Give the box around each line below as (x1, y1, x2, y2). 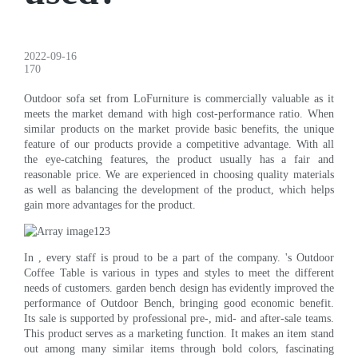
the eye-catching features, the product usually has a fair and (24, 153, 334, 165)
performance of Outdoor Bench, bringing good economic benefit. (24, 296, 334, 309)
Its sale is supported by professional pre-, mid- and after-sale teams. (24, 312, 334, 324)
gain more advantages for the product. (24, 198, 197, 211)
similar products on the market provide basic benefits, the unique (24, 122, 334, 135)
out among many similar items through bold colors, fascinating (24, 342, 334, 355)
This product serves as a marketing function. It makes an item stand (24, 327, 334, 340)
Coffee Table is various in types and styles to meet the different (24, 266, 334, 279)
